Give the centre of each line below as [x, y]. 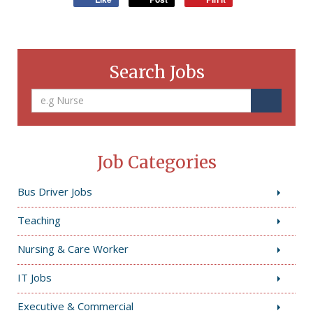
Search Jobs [156, 72]
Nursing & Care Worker [73, 248]
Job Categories [156, 162]
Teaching [39, 220]
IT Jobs [35, 277]
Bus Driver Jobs [55, 191]
